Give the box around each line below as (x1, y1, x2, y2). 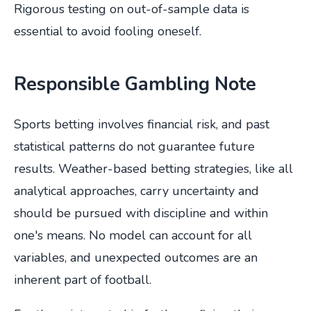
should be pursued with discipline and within (14, 205, 268, 222)
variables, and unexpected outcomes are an (14, 249, 258, 267)
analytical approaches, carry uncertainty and (14, 183, 259, 200)
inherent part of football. (14, 271, 151, 289)
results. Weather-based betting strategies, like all (14, 160, 293, 178)
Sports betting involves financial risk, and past (14, 116, 269, 133)
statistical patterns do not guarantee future (14, 138, 255, 155)
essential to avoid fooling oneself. (14, 23, 201, 40)
